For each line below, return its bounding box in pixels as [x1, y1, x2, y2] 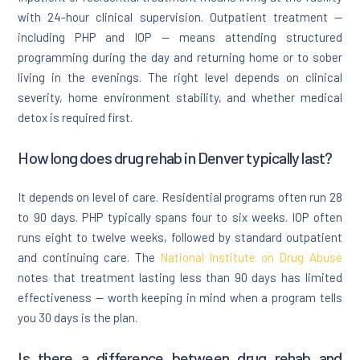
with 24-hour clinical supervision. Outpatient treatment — [18, 10, 342, 25]
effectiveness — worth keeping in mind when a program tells [18, 290, 342, 305]
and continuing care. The [18, 250, 160, 265]
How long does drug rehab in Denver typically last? [18, 148, 333, 168]
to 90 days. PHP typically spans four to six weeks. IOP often [18, 210, 342, 225]
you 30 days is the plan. [18, 310, 138, 325]
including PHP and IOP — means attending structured [18, 30, 342, 45]
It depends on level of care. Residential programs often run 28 [18, 190, 342, 205]
